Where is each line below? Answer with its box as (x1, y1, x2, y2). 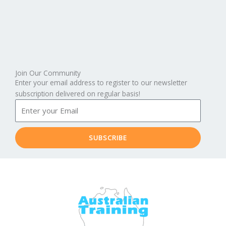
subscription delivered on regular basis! (15, 88, 140, 98)
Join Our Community (15, 68, 81, 78)
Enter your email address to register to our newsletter (15, 77, 187, 87)
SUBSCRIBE (89, 133, 127, 143)
